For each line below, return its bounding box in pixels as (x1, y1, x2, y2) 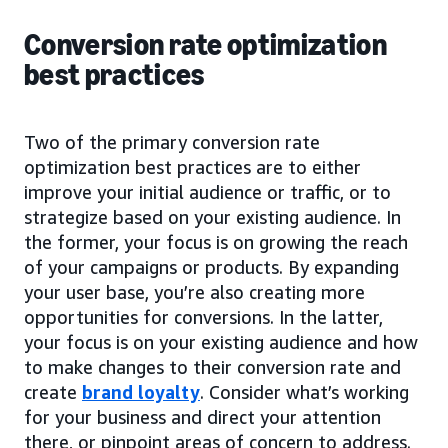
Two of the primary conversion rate (24, 130, 320, 153)
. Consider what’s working (200, 380, 409, 403)
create (24, 380, 82, 403)
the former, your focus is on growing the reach (24, 230, 408, 253)
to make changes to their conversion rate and (24, 355, 401, 378)
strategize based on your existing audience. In (24, 205, 401, 228)
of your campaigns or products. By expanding (24, 255, 399, 278)
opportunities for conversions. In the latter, (24, 305, 383, 328)
